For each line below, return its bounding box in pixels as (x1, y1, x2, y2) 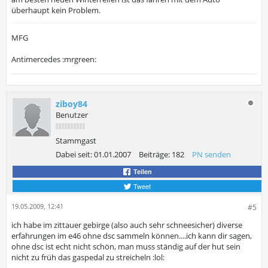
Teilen (132, 168, 152, 175)
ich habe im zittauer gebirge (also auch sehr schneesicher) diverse (11, 220, 242, 230)
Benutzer (56, 109, 88, 120)
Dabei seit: (56, 149, 92, 160)
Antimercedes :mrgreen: (11, 54, 96, 65)
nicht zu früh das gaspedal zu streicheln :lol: (11, 252, 165, 263)
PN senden (192, 149, 231, 160)
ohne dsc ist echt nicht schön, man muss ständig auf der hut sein (11, 241, 240, 252)
